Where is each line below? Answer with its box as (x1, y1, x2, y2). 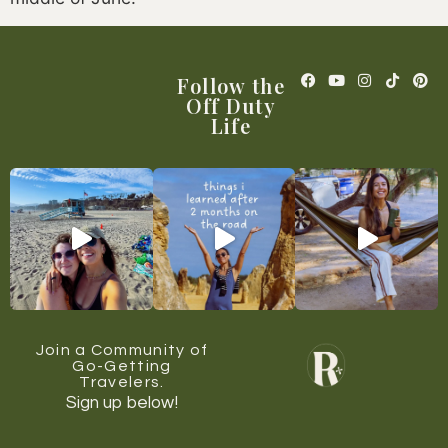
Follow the (176, 71, 285, 99)
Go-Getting (72, 358, 172, 375)
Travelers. (79, 374, 165, 391)
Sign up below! (66, 394, 178, 413)
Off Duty (185, 91, 277, 119)
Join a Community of (35, 342, 209, 359)
